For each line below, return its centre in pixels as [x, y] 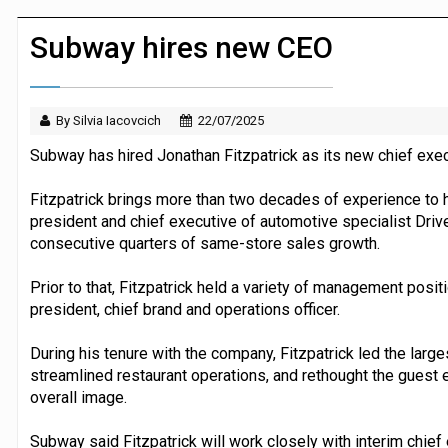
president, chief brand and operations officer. [184, 309]
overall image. [78, 397]
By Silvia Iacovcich [108, 120]
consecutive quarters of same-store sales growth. [204, 243]
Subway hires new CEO [181, 47]
